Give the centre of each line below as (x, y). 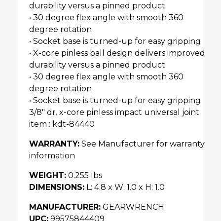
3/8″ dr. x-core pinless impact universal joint (114, 112)
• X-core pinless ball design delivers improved (117, 53)
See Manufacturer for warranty (142, 144)
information (52, 156)
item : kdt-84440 (62, 124)
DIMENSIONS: (57, 187)
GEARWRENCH (132, 207)
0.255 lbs (84, 176)
